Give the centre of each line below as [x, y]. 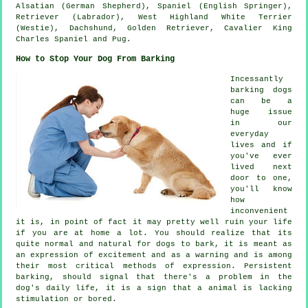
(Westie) [35, 28]
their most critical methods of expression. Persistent [154, 266]
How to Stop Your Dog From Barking [95, 59]
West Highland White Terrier [215, 17]
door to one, [261, 178]
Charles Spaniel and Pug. [74, 39]
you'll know [261, 189]
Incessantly [257, 79]
